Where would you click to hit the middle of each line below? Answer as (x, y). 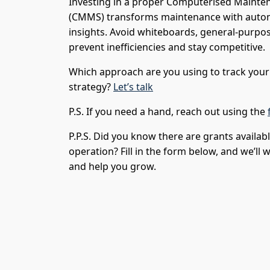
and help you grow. (112, 166)
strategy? (91, 86)
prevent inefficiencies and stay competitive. (167, 47)
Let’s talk (133, 86)
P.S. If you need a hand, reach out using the (168, 111)
